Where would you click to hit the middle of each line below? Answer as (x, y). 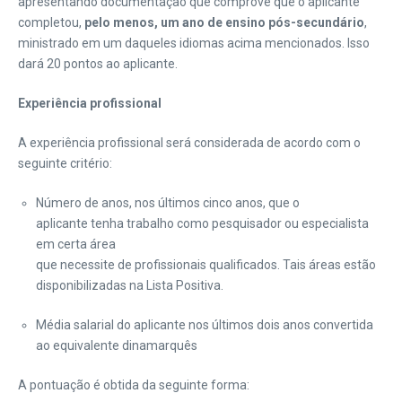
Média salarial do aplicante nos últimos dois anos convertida (205, 325)
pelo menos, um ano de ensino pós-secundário (224, 22)
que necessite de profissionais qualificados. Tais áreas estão (206, 265)
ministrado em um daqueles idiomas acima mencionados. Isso (194, 43)
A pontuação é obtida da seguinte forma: (134, 385)
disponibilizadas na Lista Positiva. (130, 285)
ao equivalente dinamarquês (117, 345)
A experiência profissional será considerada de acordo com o (189, 143)
